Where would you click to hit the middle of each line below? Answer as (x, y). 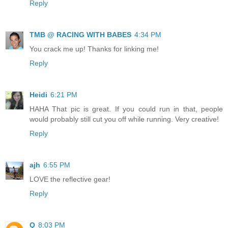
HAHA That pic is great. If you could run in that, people (126, 109)
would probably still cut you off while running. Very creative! (124, 119)
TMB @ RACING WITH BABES (80, 34)
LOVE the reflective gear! (70, 179)
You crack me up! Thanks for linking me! (94, 49)
